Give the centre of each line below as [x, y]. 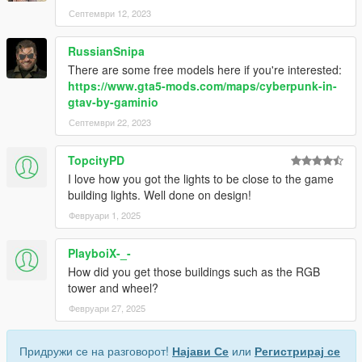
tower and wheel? [113, 288]
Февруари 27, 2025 [107, 308]
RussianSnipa [106, 51]
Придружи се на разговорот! [96, 351]
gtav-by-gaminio [113, 102]
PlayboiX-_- [99, 253]
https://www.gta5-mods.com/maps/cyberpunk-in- [202, 86]
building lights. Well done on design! [160, 195]
